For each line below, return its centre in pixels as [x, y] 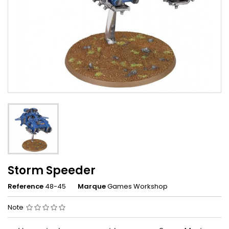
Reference [26, 186]
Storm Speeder [52, 170]
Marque [92, 186]
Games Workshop [138, 186]
